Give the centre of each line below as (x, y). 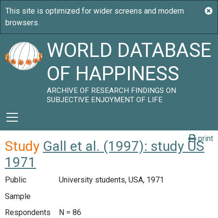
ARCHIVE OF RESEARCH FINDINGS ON (112, 91)
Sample (18, 196)
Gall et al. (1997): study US (124, 146)
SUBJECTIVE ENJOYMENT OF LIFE (105, 100)
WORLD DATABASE (129, 50)
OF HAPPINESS (113, 74)
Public (16, 180)
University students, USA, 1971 (111, 180)
